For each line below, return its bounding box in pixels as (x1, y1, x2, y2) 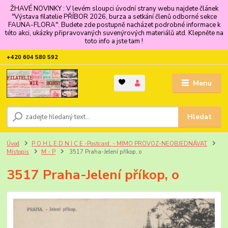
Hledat (187, 112, 212, 122)
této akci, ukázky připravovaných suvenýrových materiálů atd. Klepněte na (5, 28, 223, 38)
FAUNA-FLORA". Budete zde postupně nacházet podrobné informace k (8, 20, 220, 30)
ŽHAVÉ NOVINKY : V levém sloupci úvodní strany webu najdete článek (10, 4, 218, 13)
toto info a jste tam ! (85, 36, 143, 46)
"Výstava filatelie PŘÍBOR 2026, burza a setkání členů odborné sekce (11, 12, 217, 21)
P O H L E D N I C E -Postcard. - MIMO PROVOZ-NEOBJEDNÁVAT (32, 139, 207, 148)
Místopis (7, 148, 30, 156)
